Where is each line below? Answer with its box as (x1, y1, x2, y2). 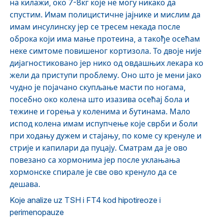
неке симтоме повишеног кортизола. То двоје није (10, 46, 201, 56)
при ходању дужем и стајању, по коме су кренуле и (10, 131, 201, 140)
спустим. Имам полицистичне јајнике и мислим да (10, 10, 201, 19)
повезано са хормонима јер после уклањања (10, 155, 180, 165)
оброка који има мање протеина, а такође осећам (10, 34, 200, 44)
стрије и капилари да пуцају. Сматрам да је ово (10, 143, 187, 153)
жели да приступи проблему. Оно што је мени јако (10, 70, 201, 80)
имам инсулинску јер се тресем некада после (10, 22, 180, 31)
